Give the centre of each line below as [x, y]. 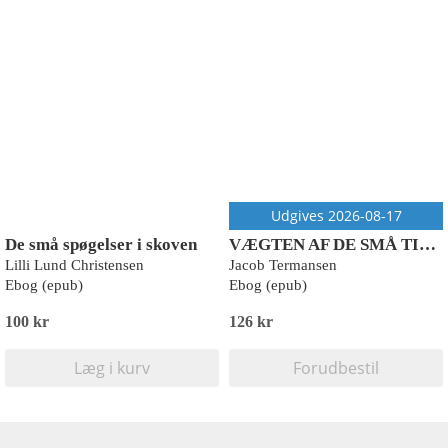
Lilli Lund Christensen [74, 265]
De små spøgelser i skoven [101, 244]
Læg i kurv [112, 368]
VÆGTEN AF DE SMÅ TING [427, 244]
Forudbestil [336, 368]
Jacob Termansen [283, 265]
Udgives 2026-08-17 [336, 215]
